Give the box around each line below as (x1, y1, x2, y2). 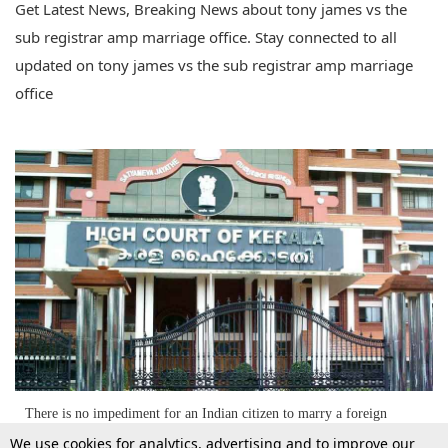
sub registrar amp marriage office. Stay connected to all (15, 27, 397, 48)
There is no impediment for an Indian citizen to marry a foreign (25, 405, 387, 421)
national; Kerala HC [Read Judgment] (25, 427, 238, 443)
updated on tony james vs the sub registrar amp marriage (15, 55, 413, 76)
